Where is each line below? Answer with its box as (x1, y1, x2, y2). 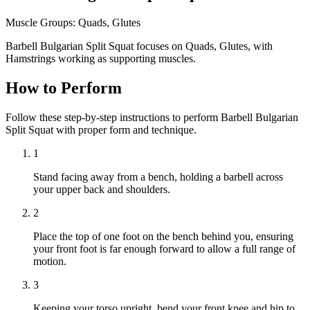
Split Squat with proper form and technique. (6, 123, 197, 136)
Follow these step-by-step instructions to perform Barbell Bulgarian (6, 111, 298, 123)
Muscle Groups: (6, 16, 75, 28)
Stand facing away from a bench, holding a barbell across (33, 170, 283, 183)
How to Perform (6, 78, 122, 97)
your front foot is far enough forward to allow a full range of (33, 242, 295, 255)
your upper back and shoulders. (33, 183, 170, 195)
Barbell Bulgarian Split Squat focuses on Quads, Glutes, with (6, 39, 273, 52)
